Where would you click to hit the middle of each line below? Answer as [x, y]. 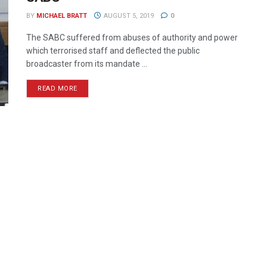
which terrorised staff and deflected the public [113, 51]
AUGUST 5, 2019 [128, 16]
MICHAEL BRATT [62, 16]
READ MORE [58, 89]
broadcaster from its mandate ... [87, 64]
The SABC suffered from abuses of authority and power [132, 38]
